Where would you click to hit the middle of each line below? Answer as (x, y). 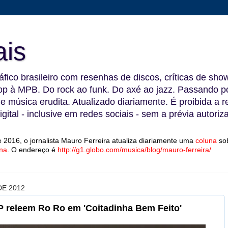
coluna (206, 140)
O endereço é (34, 150)
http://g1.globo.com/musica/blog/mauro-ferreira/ (134, 150)
